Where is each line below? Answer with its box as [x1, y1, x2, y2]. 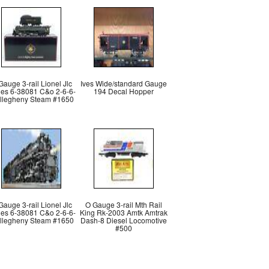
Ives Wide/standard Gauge [80, 78, 167, 88]
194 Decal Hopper [94, 86, 154, 96]
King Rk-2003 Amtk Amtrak [80, 207, 168, 217]
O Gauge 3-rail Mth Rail [85, 199, 162, 210]
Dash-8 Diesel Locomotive [80, 215, 167, 225]
